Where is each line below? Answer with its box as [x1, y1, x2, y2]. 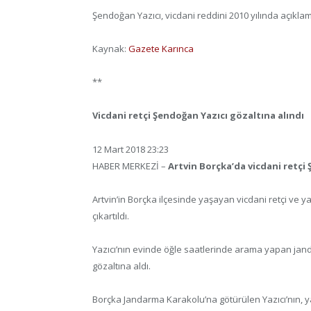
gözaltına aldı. [92, 259, 151, 272]
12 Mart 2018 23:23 [92, 142, 169, 155]
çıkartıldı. [92, 209, 129, 222]
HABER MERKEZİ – [92, 159, 168, 172]
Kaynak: [92, 42, 128, 56]
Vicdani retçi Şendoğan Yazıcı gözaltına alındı [92, 109, 304, 122]
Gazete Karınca [128, 42, 194, 56]
